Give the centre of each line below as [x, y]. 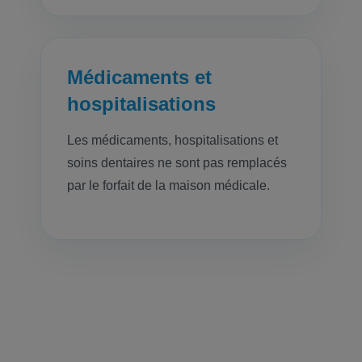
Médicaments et [140, 77]
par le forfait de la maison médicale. [169, 185]
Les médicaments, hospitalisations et [173, 140]
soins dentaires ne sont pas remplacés [177, 163]
